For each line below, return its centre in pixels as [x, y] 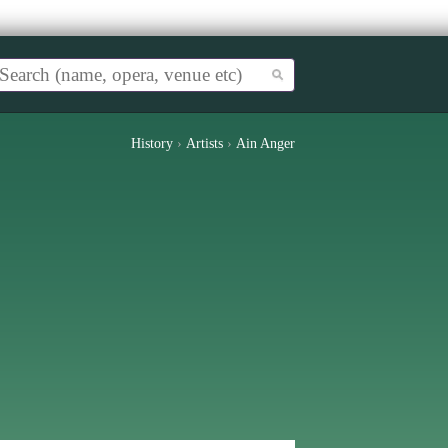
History [152, 143]
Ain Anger [265, 143]
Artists [204, 143]
